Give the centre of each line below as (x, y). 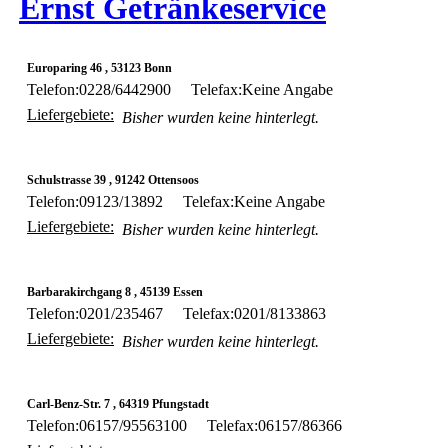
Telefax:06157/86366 (274, 425)
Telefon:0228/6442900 (99, 89)
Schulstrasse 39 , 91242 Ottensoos (113, 179)
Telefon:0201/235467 (95, 313)
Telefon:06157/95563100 (107, 425)
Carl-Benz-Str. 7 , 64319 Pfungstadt (118, 403)
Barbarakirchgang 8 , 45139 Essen (115, 291)
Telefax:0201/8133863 (254, 313)
